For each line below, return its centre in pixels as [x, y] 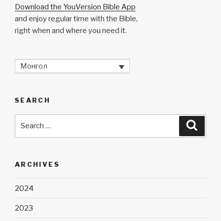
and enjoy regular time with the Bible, [76, 19]
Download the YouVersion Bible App [75, 7]
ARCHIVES [37, 164]
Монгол [34, 66]
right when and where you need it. [71, 31]
